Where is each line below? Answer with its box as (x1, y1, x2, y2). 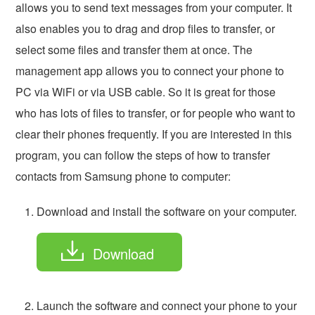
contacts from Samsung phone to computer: (15, 168, 231, 185)
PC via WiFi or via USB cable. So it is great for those (15, 84, 276, 101)
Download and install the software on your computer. (37, 203, 297, 220)
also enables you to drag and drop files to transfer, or (15, 20, 276, 37)
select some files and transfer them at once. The (15, 41, 253, 58)
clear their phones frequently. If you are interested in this (15, 126, 292, 143)
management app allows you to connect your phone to (15, 63, 285, 79)
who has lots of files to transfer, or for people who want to (15, 105, 296, 122)
